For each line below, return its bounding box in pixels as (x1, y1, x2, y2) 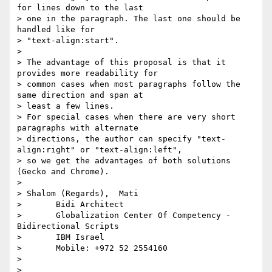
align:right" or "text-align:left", (17, 145, 182, 155)
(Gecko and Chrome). (17, 167, 109, 177)
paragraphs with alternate (17, 123, 138, 133)
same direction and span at (17, 90, 143, 100)
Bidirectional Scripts (17, 222, 119, 231)
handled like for (17, 25, 95, 35)
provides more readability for (17, 69, 158, 78)
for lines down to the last (17, 3, 143, 13)
